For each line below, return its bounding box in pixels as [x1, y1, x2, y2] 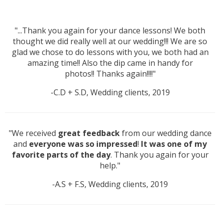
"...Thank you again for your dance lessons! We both [15, 25, 205, 36]
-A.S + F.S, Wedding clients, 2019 [52, 179, 168, 190]
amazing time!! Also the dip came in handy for [27, 57, 193, 69]
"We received [8, 128, 58, 139]
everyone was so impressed [29, 138, 137, 150]
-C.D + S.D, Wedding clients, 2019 [50, 87, 170, 98]
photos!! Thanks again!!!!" [64, 68, 156, 80]
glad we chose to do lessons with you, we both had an [11, 47, 209, 58]
